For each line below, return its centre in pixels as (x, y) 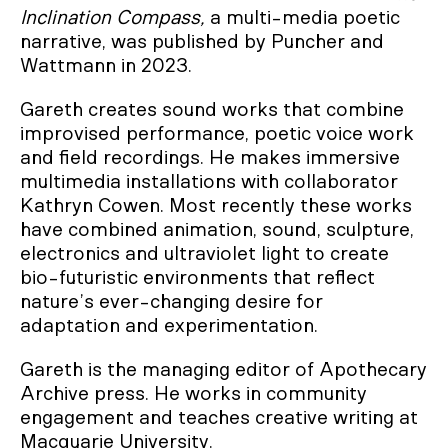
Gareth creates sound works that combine (212, 110)
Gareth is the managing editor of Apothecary (223, 370)
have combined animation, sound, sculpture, (217, 230)
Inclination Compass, (115, 18)
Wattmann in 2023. (108, 66)
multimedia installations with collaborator (209, 182)
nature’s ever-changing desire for (171, 302)
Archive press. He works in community (193, 394)
